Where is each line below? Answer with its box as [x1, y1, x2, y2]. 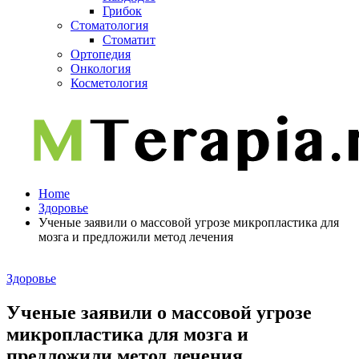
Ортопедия [71, 47, 131, 61]
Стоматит [103, 33, 155, 46]
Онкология [71, 62, 131, 75]
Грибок [103, 4, 142, 18]
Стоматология [71, 18, 148, 32]
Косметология [71, 76, 147, 90]
